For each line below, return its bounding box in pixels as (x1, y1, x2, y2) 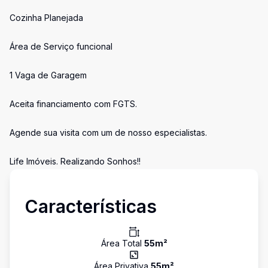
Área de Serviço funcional (10, 41, 112, 51)
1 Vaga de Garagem (10, 70, 87, 80)
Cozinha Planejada (10, 13, 83, 23)
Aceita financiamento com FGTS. (10, 99, 137, 109)
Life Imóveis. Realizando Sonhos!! (10, 156, 141, 166)
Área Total (100, 238, 144, 248)
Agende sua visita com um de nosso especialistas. (10, 127, 207, 138)
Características (25, 196, 157, 217)
